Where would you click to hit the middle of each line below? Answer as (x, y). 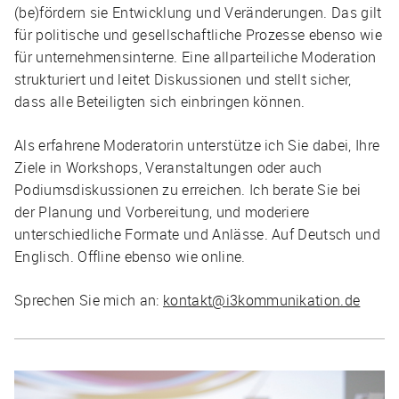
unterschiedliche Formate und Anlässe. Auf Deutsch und (197, 234)
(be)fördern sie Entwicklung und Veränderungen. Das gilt (198, 12)
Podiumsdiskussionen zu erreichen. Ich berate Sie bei (188, 190)
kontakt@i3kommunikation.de (262, 300)
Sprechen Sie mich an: (89, 300)
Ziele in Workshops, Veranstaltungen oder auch (168, 167)
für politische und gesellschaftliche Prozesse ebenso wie (198, 35)
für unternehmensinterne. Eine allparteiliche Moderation (195, 57)
